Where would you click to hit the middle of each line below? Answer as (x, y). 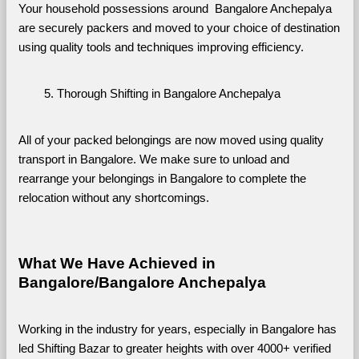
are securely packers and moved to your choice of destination (179, 28)
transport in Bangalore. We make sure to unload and (153, 159)
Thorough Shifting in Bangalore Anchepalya (168, 93)
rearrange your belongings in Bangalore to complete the (162, 178)
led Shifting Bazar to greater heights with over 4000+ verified (174, 348)
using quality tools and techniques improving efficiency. (161, 47)
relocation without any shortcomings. (113, 198)
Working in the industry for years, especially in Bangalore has (177, 329)
